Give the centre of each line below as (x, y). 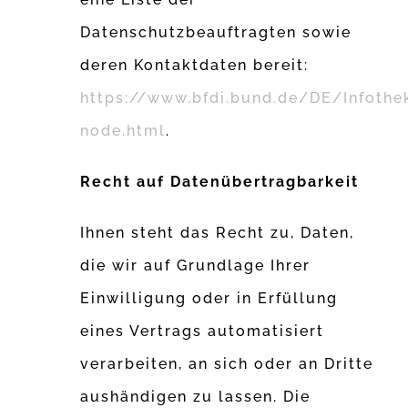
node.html (123, 131)
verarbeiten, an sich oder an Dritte (227, 364)
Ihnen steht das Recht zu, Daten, (218, 233)
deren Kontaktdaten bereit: (195, 66)
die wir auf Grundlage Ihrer (196, 266)
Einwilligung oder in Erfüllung (209, 299)
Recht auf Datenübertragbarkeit (220, 182)
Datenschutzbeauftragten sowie (216, 33)
